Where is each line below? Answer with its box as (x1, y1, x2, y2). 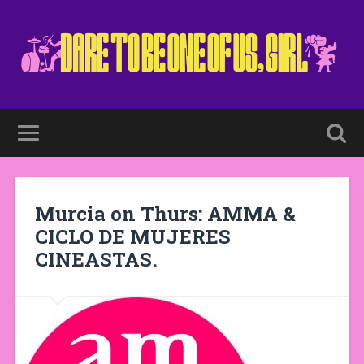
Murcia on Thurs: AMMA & (34, 200, 296, 227)
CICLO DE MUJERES (34, 223, 231, 249)
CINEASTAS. (34, 245, 158, 272)
